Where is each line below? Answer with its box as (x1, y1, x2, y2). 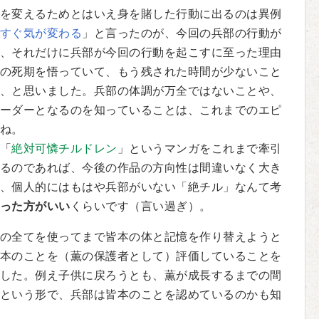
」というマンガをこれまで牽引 (117, 142, 282, 155)
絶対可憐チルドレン (11, 142, 117, 155)
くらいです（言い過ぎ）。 (70, 200, 211, 212)
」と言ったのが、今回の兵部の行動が (82, 27, 282, 39)
